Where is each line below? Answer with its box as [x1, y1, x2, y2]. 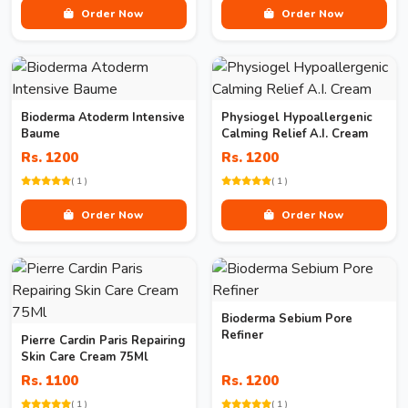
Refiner [221, 327, 263, 343]
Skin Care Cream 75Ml [21, 349, 148, 365]
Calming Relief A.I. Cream [221, 126, 368, 142]
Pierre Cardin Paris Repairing [21, 332, 186, 349]
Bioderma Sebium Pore [221, 311, 352, 327]
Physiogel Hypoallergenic [221, 109, 372, 126]
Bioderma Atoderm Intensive [21, 109, 185, 126]
